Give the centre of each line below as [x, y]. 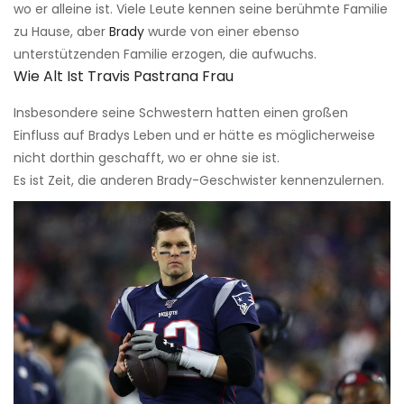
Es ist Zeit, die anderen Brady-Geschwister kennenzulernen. [199, 181]
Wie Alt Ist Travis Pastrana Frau [124, 77]
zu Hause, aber [61, 32]
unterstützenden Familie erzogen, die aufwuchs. [165, 55]
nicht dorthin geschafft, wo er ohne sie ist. [147, 158]
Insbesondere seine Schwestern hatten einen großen [181, 113]
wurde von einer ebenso [222, 32]
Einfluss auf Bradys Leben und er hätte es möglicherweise [194, 136]
